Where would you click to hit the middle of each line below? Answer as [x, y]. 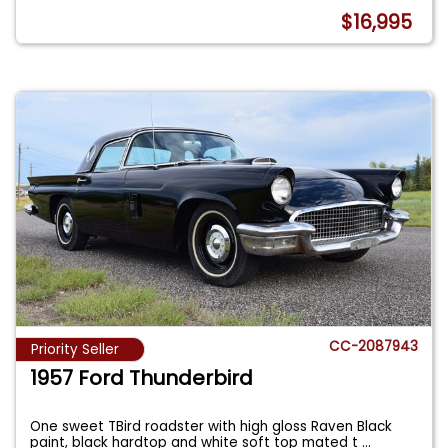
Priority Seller [75, 350]
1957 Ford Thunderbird [142, 378]
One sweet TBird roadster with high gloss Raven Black [211, 427]
